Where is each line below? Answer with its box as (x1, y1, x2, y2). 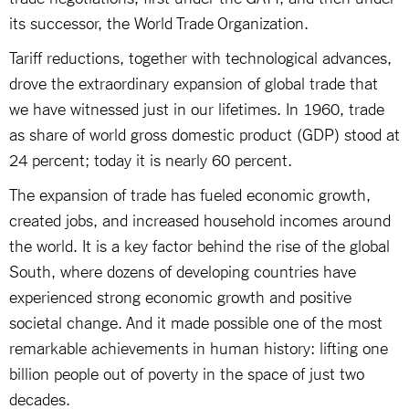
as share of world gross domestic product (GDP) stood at (9, 122, 400, 143)
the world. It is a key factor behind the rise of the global (9, 234, 390, 255)
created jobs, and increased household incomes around (9, 208, 391, 229)
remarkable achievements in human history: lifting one (9, 336, 388, 357)
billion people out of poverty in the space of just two (9, 362, 364, 383)
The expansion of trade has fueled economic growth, (9, 183, 371, 204)
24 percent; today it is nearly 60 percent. (9, 148, 292, 169)
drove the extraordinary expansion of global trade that (9, 71, 378, 92)
